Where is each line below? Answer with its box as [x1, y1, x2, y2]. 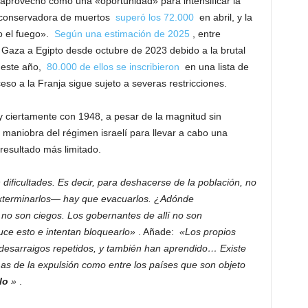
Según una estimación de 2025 [54, 28, 190, 39]
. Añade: [135, 226, 179, 237]
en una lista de [179, 61, 249, 72]
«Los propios [179, 226, 236, 237]
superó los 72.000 [115, 12, 194, 23]
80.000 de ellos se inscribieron [46, 61, 179, 72]
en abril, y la [193, 12, 252, 23]
